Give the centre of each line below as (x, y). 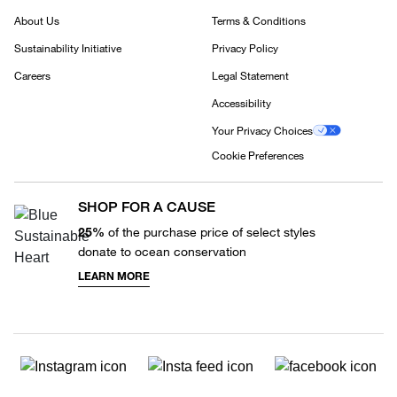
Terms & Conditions (259, 20)
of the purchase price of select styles (210, 231)
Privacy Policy (245, 48)
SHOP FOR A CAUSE (147, 206)
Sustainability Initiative (68, 48)
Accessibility (241, 103)
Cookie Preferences (258, 155)
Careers (32, 75)
